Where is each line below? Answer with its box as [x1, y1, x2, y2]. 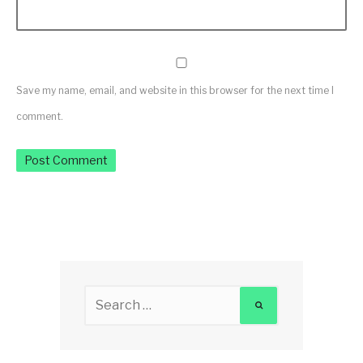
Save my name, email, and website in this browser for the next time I [16, 83, 334, 96]
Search [83, 287, 128, 303]
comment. [16, 109, 63, 122]
